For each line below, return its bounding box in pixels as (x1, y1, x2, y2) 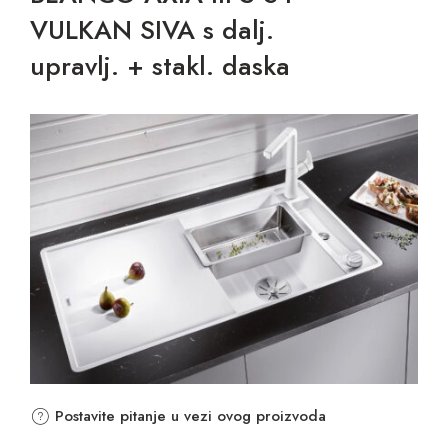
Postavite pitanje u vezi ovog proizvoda (50, 405, 326, 428)
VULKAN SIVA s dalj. (30, 10, 274, 49)
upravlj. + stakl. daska (30, 46, 290, 85)
